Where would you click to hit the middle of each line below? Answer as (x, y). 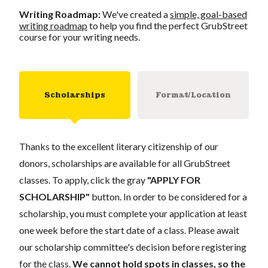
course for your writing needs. (80, 36)
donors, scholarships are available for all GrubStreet (125, 163)
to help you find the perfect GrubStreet (167, 25)
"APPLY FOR (174, 179)
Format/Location (193, 95)
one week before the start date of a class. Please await (129, 230)
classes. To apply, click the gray (83, 179)
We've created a (136, 14)
